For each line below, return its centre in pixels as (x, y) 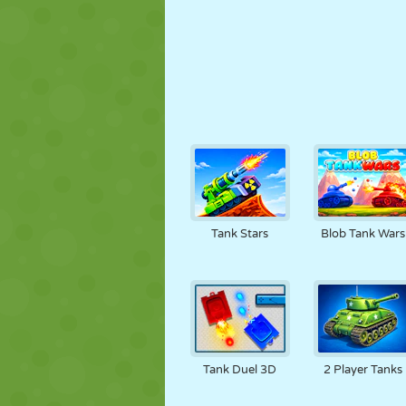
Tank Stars (240, 234)
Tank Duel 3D (240, 370)
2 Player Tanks (363, 370)
